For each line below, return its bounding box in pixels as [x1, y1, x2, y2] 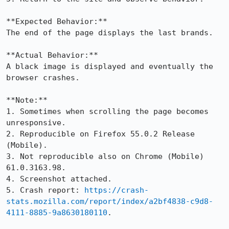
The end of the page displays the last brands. [6, 28, 213, 37]
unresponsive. [6, 118, 66, 127]
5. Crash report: [6, 186, 84, 195]
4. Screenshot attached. [6, 174, 112, 184]
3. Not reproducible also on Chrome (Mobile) [6, 152, 204, 161]
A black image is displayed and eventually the [6, 62, 213, 71]
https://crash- [84, 186, 149, 195]
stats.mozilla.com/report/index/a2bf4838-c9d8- [6, 197, 213, 206]
